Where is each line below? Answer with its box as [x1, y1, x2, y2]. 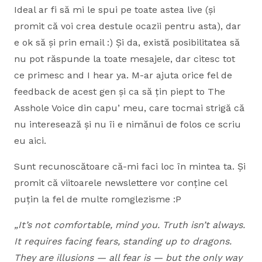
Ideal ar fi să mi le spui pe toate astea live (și [14, 4, 215, 15]
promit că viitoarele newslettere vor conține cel [14, 177, 227, 188]
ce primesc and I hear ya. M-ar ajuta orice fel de [14, 70, 232, 81]
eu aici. [14, 135, 46, 146]
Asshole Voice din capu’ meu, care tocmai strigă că [14, 102, 244, 113]
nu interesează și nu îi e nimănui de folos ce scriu [14, 119, 241, 130]
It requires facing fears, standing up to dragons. [14, 236, 232, 247]
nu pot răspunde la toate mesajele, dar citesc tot [14, 53, 235, 64]
